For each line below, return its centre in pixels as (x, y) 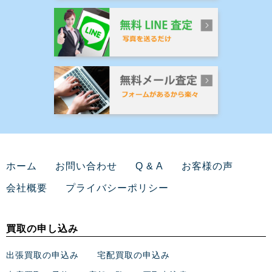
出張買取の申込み (42, 255)
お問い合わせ (86, 166)
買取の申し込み (42, 228)
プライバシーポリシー (117, 188)
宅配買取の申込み (134, 255)
